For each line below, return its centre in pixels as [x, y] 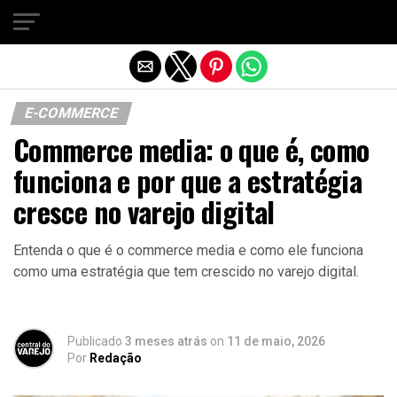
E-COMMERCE [71, 113]
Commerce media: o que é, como [191, 149]
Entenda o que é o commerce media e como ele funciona [188, 250]
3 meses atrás [166, 341]
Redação [116, 358]
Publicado [95, 341]
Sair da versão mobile [198, 20]
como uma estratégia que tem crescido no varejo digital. [186, 272]
